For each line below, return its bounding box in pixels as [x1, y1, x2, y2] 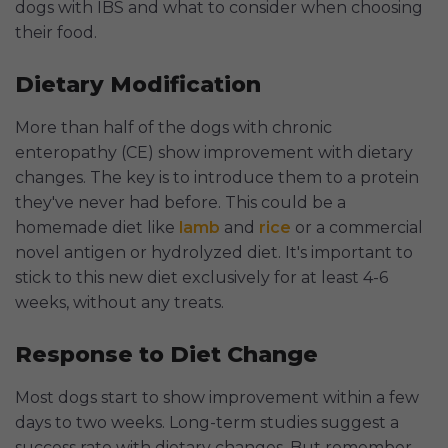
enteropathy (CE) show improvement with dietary [15, 143, 413, 163]
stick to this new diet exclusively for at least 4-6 [15, 268, 388, 288]
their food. [15, 23, 97, 43]
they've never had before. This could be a [15, 193, 346, 213]
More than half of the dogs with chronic [15, 118, 332, 138]
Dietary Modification [15, 71, 261, 99]
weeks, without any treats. [15, 293, 224, 313]
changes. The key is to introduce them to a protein [15, 168, 419, 188]
